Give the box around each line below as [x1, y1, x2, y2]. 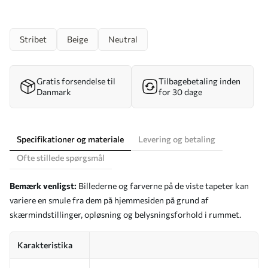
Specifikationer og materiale [17, 134, 124, 144]
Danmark [36, 87, 71, 97]
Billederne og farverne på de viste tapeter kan [77, 181, 249, 191]
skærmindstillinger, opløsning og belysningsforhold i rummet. [10, 209, 241, 220]
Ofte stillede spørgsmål [17, 153, 105, 163]
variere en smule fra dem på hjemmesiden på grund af [10, 195, 209, 205]
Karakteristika [17, 240, 72, 250]
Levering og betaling [138, 134, 215, 144]
